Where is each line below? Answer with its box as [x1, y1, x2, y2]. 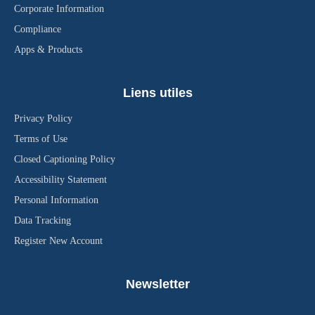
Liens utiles [122, 86, 193, 100]
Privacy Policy [14, 113, 72, 124]
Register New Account [14, 236, 103, 246]
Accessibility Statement [14, 174, 107, 185]
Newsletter [125, 277, 190, 291]
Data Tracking [14, 215, 71, 226]
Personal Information [14, 195, 98, 205]
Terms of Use [14, 134, 67, 144]
